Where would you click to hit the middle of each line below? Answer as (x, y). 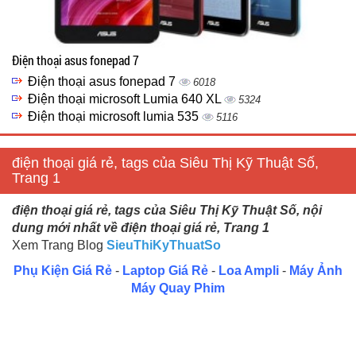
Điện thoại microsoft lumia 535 (115, 116)
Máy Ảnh (316, 271)
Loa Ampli (249, 271)
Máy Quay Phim (178, 288)
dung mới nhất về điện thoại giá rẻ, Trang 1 (141, 228)
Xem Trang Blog (58, 245)
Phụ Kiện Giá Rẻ (63, 271)
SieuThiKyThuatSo (164, 245)
